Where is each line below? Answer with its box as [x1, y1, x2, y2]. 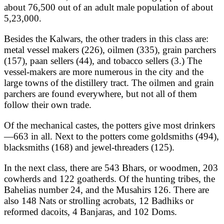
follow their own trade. [4, 99, 96, 110]
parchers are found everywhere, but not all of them [4, 88, 197, 99]
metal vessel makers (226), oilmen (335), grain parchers [4, 44, 216, 55]
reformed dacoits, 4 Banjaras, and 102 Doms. [4, 206, 177, 217]
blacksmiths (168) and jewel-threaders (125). [4, 141, 177, 152]
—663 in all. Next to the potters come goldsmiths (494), [4, 130, 219, 141]
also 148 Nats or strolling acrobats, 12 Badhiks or [4, 195, 193, 206]
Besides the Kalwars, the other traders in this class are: [4, 33, 208, 44]
